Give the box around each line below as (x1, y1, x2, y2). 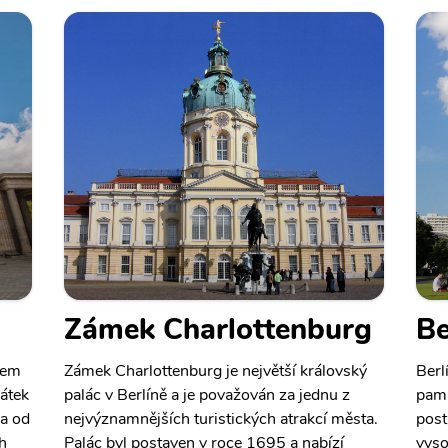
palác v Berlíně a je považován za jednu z (64, 384, 350, 406)
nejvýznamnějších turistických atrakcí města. (64, 408, 378, 430)
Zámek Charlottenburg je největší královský (64, 360, 367, 382)
